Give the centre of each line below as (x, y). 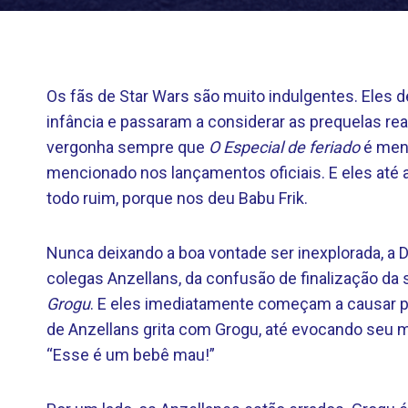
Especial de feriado (291, 147)
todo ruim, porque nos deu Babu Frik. (177, 198)
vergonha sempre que (127, 147)
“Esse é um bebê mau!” (131, 355)
